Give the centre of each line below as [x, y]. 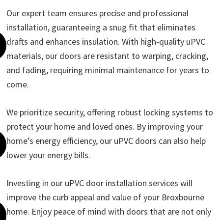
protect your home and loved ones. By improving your [105, 127]
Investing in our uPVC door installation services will [100, 183]
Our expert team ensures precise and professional [98, 13]
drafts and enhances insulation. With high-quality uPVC [106, 42]
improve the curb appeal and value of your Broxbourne [106, 197]
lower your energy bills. [49, 155]
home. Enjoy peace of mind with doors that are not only [109, 212]
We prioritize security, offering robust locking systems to [110, 112]
